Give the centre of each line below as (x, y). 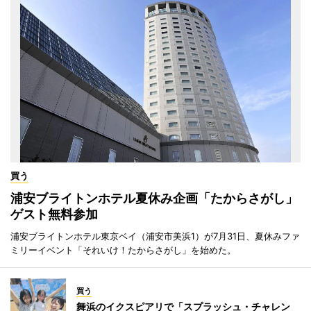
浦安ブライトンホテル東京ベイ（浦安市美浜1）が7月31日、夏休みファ (155, 236)
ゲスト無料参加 (54, 215)
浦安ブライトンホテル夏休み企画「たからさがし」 (154, 199)
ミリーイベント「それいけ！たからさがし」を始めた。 (123, 250)
